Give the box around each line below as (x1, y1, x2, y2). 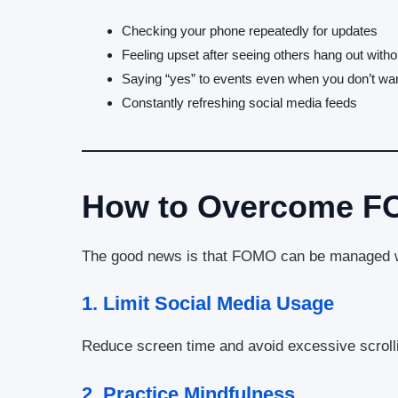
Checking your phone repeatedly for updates (122, 22, 378, 38)
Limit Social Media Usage (103, 292, 334, 315)
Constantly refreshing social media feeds (122, 94, 357, 110)
